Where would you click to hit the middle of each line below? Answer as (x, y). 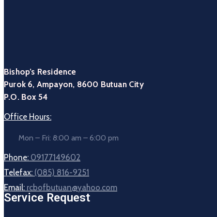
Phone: (17, 158)
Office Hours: (28, 117)
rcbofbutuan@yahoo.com (72, 188)
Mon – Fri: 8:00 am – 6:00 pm (69, 138)
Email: (15, 188)
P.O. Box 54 (26, 97)
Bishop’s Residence (40, 72)
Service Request (47, 198)
